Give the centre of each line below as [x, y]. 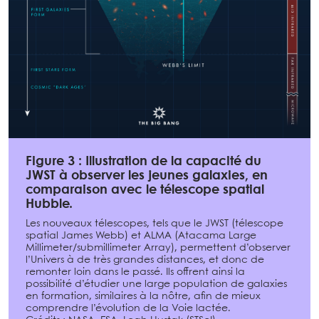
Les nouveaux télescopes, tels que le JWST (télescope [155, 224]
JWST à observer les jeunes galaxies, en [147, 177]
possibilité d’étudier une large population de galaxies [156, 284]
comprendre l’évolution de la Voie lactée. [128, 309]
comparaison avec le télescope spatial [145, 191]
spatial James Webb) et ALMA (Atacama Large [141, 236]
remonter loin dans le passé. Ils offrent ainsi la [135, 272]
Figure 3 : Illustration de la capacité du [143, 162]
